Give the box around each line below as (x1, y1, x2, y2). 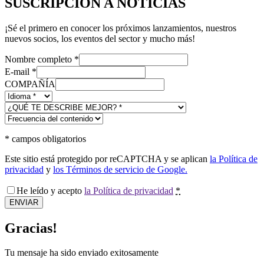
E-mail (5, 66, 32, 77)
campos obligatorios (9, 133, 86, 144)
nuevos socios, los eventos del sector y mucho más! (5, 33, 195, 44)
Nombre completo (5, 54, 74, 64)
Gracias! (5, 220, 57, 236)
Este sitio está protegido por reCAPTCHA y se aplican (5, 153, 210, 164)
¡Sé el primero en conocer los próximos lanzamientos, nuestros (5, 22, 236, 33)
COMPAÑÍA (5, 78, 55, 89)
